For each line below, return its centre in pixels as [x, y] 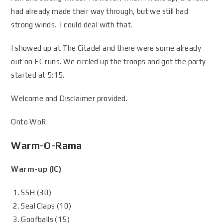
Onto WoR [29, 122]
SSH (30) [36, 192]
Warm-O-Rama [47, 145]
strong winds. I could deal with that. [72, 25]
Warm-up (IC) [36, 169]
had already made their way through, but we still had [100, 11]
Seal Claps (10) [46, 206]
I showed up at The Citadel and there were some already [106, 48]
